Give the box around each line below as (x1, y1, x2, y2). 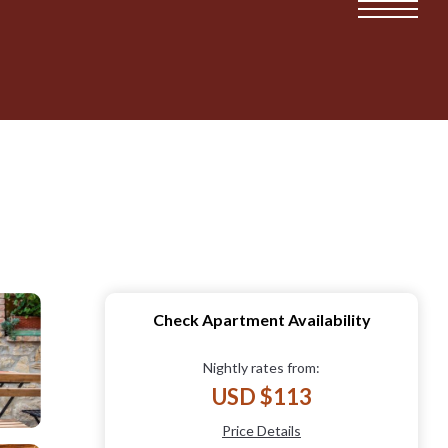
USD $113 (211, 382, 312, 410)
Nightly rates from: (203, 358, 320, 376)
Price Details (222, 421, 301, 439)
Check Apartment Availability (152, 309, 371, 329)
